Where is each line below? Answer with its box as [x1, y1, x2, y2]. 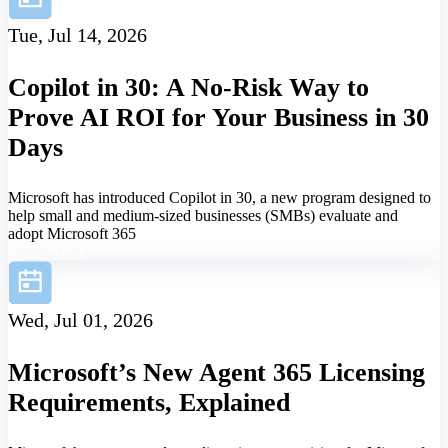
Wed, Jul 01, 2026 [8, 309, 153, 332]
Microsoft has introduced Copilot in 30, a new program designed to [8, 189, 431, 207]
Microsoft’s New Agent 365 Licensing [8, 358, 425, 388]
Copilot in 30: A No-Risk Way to [8, 73, 369, 103]
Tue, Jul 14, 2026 [8, 24, 147, 47]
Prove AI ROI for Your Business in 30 [8, 103, 429, 133]
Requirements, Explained [8, 388, 290, 418]
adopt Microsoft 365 [8, 225, 136, 243]
